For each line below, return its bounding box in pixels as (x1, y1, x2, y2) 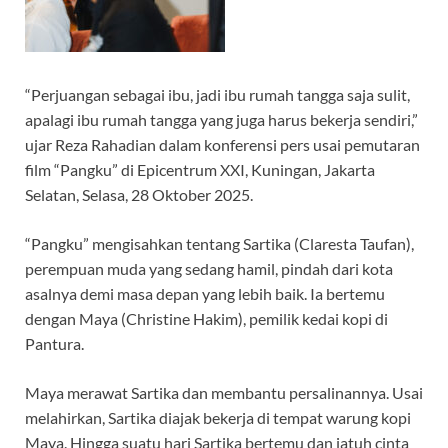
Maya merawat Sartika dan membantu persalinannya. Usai (25, 382, 423, 402)
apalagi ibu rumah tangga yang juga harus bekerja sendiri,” (25, 109, 418, 129)
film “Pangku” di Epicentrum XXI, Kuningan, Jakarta (25, 159, 375, 179)
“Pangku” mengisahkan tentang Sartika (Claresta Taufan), (25, 233, 414, 253)
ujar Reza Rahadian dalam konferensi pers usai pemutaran (25, 134, 420, 154)
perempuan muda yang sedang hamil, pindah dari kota (25, 258, 393, 278)
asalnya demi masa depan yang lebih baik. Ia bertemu (25, 283, 385, 303)
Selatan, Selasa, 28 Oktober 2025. (25, 184, 253, 204)
